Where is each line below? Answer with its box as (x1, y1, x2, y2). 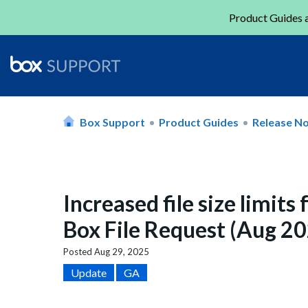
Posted (63, 246, 94, 258)
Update (71, 266, 107, 280)
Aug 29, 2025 (94, 246, 149, 258)
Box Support (80, 115, 145, 129)
